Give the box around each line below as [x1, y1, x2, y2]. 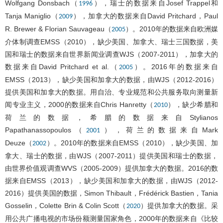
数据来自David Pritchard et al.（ [5, 62, 119, 71]
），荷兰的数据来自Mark [100, 125, 219, 134]
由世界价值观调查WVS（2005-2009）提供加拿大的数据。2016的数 [5, 164, 218, 172]
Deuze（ [5, 138, 33, 147]
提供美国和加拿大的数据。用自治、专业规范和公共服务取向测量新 [5, 88, 218, 96]
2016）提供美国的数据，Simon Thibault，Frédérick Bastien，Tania [5, 189, 218, 197]
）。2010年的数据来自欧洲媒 [125, 24, 218, 33]
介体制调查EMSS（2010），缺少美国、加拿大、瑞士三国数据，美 [5, 37, 218, 46]
